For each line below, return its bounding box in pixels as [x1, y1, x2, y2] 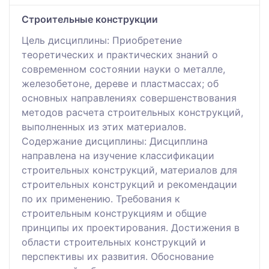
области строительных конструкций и [22, 235, 206, 248]
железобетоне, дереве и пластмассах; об [22, 77, 219, 89]
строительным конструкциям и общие [22, 207, 207, 219]
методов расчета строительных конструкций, [22, 106, 243, 118]
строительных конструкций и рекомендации [22, 178, 237, 190]
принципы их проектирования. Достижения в [22, 221, 240, 234]
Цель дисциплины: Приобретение [22, 34, 182, 46]
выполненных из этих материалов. [22, 120, 186, 133]
